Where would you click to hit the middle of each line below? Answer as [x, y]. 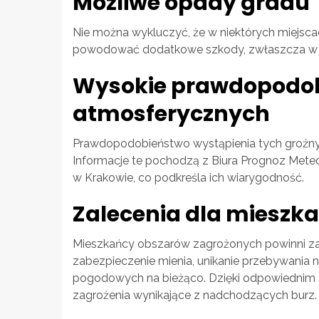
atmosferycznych [171, 114]
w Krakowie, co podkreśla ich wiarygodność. [188, 178]
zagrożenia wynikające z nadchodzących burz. [195, 296]
